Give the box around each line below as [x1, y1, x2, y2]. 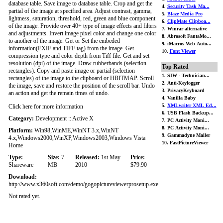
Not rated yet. [8, 193, 40, 200]
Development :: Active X [33, 115, 94, 122]
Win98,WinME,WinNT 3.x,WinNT [32, 127, 118, 134]
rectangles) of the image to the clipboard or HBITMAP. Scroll [8, 75, 154, 82]
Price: [130, 154, 145, 161]
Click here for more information [8, 103, 83, 110]
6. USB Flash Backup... [161, 110, 214, 115]
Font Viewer [169, 48, 196, 54]
